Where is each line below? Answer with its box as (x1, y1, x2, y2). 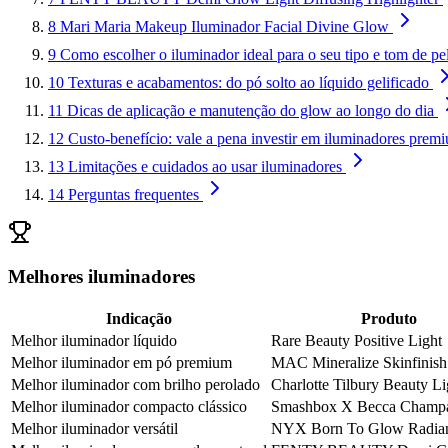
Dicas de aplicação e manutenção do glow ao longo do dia (67, 101, 434, 119)
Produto (361, 310, 417, 328)
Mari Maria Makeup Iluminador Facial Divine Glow (60, 17, 389, 35)
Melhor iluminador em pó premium (11, 354, 232, 372)
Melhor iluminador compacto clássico (11, 398, 247, 416)
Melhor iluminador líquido (11, 332, 177, 350)
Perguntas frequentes (68, 185, 199, 203)
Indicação (106, 310, 172, 328)
